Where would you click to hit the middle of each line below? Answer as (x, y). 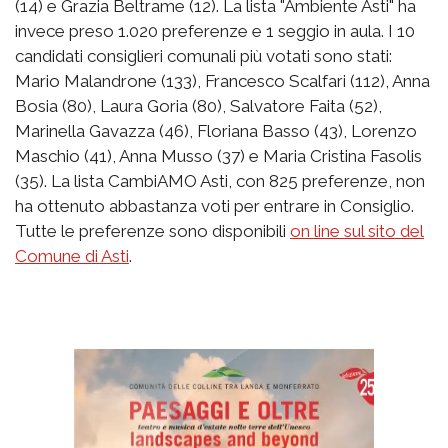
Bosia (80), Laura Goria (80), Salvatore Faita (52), (198, 105)
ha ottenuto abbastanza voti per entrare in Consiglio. (214, 205)
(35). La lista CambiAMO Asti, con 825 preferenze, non (220, 180)
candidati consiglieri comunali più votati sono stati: (203, 55)
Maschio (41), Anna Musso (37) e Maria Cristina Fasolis (218, 155)
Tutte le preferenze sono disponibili (152, 230)
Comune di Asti (72, 255)
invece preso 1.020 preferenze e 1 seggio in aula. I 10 (215, 30)
